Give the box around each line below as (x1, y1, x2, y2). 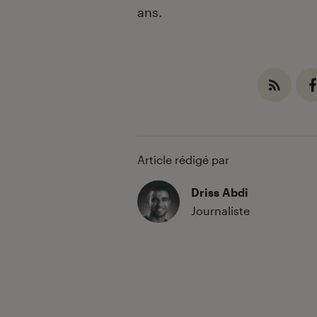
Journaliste (191, 203, 250, 217)
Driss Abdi (191, 185, 248, 199)
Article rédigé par (137, 152, 229, 166)
